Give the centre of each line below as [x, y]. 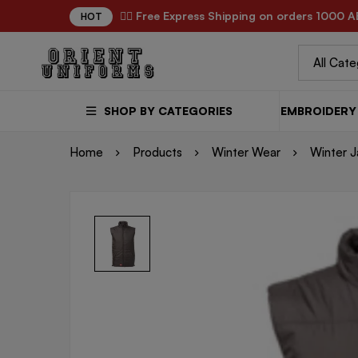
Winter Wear [246, 152]
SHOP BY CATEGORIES [168, 110]
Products [157, 152]
